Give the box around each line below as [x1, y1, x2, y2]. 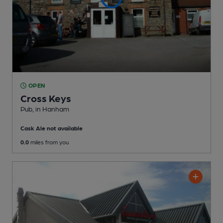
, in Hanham [32, 105, 69, 113]
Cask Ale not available [20, 124, 83, 132]
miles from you [29, 138, 69, 146]
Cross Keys [20, 92, 71, 105]
